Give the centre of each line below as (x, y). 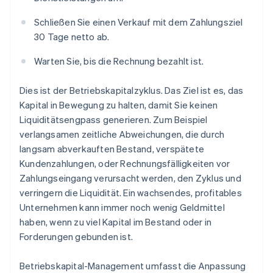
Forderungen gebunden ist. (76, 237)
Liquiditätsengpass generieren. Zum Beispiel (114, 120)
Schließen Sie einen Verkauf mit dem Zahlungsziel (139, 22)
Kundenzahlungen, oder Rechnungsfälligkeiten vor (125, 164)
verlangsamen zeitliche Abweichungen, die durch (122, 134)
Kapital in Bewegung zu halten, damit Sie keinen (119, 105)
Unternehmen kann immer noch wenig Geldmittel (122, 207)
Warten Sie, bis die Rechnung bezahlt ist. (119, 61)
